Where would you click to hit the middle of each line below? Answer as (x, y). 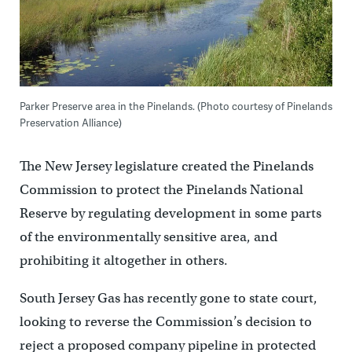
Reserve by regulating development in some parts (170, 214)
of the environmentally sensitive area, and (148, 237)
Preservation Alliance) (70, 123)
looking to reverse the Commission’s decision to (165, 322)
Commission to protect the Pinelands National (161, 190)
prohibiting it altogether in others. (123, 261)
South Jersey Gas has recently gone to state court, (168, 299)
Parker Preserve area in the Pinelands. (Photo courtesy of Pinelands (176, 106)
